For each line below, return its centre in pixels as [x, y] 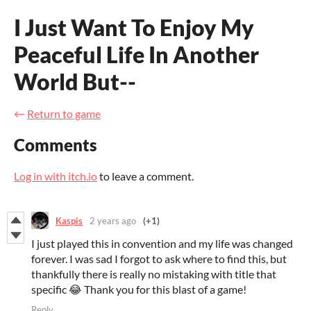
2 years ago [113, 220]
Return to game [64, 114]
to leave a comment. [145, 176]
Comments [56, 145]
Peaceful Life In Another [136, 54]
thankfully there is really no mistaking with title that [154, 274]
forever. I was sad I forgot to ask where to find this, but [159, 259]
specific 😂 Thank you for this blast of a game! [139, 289]
